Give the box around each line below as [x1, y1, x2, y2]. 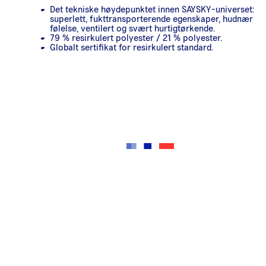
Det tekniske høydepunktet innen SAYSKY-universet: [50, 4, 254, 14]
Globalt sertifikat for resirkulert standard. [50, 42, 213, 52]
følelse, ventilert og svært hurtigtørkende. [50, 23, 215, 33]
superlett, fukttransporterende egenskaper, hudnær [50, 14, 253, 24]
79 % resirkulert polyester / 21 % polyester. [50, 33, 222, 43]
